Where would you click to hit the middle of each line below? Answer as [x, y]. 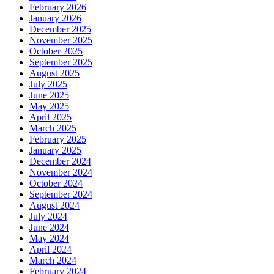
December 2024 [60, 161]
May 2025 [49, 106]
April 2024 [50, 250]
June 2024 [49, 228]
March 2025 [53, 128]
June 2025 [49, 95]
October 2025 [56, 51]
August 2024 [54, 206]
